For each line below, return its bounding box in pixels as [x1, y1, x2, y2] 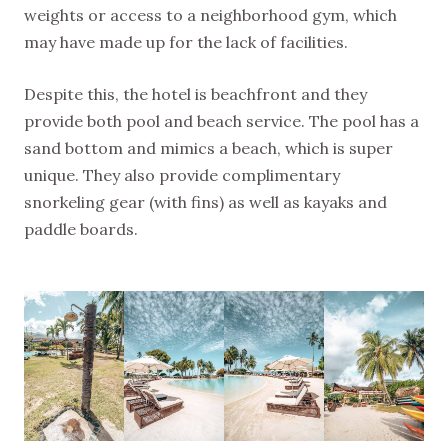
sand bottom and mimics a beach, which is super [24, 137, 393, 158]
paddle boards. [24, 218, 138, 239]
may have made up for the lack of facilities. [24, 31, 348, 52]
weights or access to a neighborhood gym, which [24, 4, 397, 25]
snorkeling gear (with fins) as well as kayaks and [24, 191, 387, 212]
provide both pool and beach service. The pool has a [24, 110, 419, 131]
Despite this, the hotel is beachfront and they [24, 83, 367, 104]
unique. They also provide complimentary [24, 164, 340, 185]
